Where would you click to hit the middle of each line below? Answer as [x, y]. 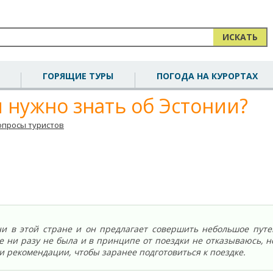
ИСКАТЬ [240, 37]
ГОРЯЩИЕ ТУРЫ [78, 76]
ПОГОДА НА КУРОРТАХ [207, 76]
